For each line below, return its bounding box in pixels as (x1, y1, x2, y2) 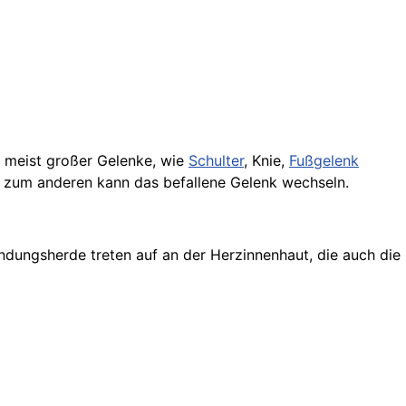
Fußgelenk (289, 151, 359, 169)
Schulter (188, 151, 244, 169)
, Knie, (244, 151, 289, 169)
